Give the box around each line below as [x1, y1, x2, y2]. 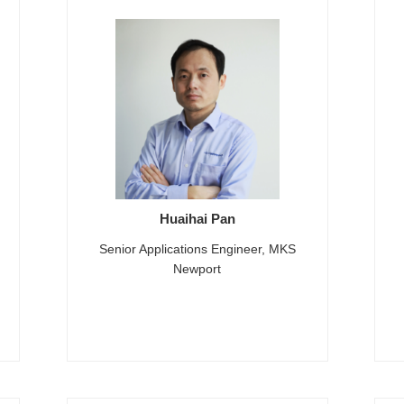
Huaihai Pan [159, 211, 235, 226]
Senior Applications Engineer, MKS [98, 242, 296, 256]
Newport [173, 262, 222, 276]
